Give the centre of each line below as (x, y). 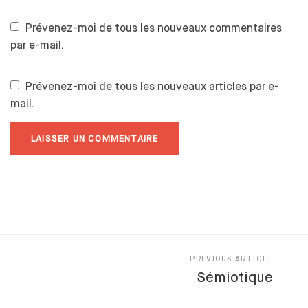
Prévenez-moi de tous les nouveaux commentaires (154, 27)
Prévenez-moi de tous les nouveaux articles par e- (152, 86)
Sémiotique (235, 277)
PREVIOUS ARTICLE (231, 258)
